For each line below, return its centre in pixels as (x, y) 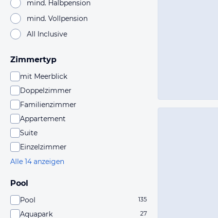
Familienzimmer (48, 105)
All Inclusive (47, 34)
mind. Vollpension (57, 18)
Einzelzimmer (43, 147)
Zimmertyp (33, 60)
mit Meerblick (44, 76)
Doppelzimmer (46, 91)
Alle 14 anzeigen (37, 162)
